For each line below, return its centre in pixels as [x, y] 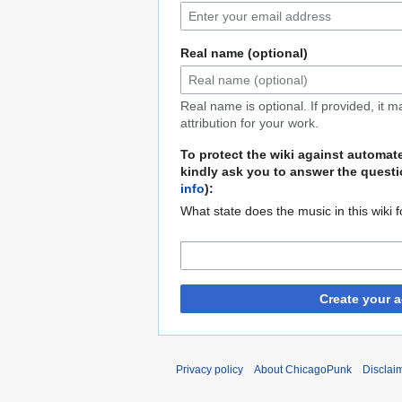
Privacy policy [210, 370]
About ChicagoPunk [303, 370]
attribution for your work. [249, 123]
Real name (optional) [244, 53]
